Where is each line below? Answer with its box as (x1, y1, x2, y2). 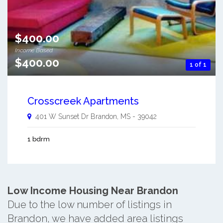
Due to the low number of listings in (7, 199, 172, 211)
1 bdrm (27, 135, 50, 143)
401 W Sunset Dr (35, 112, 89, 121)
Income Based (15, 47, 53, 54)
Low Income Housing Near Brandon (7, 185, 178, 197)
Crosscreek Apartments (27, 95, 139, 108)
